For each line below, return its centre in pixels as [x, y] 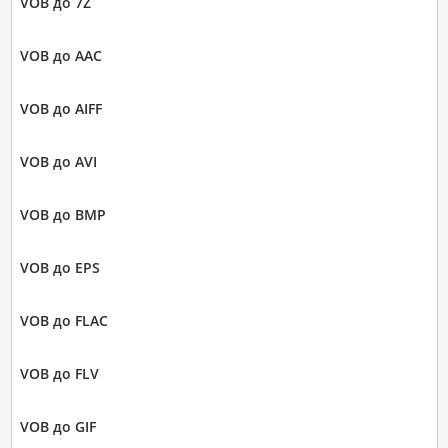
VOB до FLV [59, 373]
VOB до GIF [57, 426]
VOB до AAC [60, 55]
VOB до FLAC [63, 320]
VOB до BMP [62, 214]
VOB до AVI [58, 161]
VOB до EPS [59, 267]
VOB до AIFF [60, 108]
